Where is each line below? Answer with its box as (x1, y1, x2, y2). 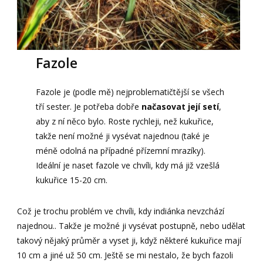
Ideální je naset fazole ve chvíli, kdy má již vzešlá (35, 160, 220, 171)
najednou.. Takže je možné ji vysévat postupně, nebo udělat (17, 220, 246, 232)
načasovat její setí (139, 101, 219, 113)
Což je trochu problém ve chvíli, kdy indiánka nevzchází (17, 205, 225, 217)
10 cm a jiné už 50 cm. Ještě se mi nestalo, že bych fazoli (17, 249, 234, 261)
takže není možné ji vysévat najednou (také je (35, 130, 210, 142)
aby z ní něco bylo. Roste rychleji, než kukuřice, (35, 116, 214, 127)
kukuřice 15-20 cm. (35, 174, 107, 186)
